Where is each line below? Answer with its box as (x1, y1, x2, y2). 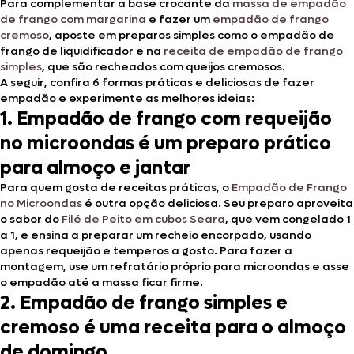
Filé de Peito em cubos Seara (62, 211, 225, 227)
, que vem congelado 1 (225, 211, 351, 227)
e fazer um (146, 11, 213, 27)
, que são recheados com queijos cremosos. (42, 58, 285, 74)
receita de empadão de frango (164, 43, 343, 58)
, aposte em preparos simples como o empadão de (49, 27, 334, 43)
